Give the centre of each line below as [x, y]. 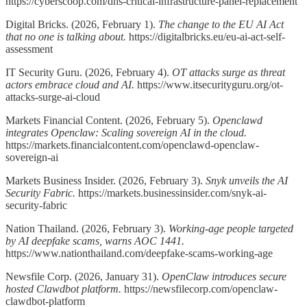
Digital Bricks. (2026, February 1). [82, 25]
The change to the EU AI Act [221, 25]
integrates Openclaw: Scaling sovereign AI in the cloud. [126, 133]
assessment [29, 49]
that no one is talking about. [66, 37]
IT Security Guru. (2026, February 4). [89, 73]
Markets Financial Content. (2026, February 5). [109, 121]
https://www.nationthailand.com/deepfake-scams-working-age [139, 254]
